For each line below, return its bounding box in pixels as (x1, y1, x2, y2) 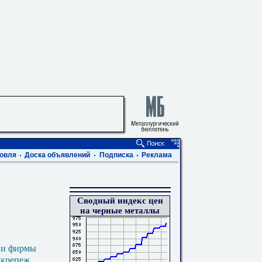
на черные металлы (80, 206, 160, 215)
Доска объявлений (25, 151, 90, 159)
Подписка (99, 151, 133, 159)
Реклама (142, 151, 172, 159)
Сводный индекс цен (77, 196, 163, 205)
